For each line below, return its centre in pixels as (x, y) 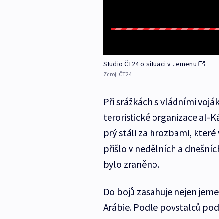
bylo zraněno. (131, 164)
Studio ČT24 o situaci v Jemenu (150, 64)
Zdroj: (111, 74)
